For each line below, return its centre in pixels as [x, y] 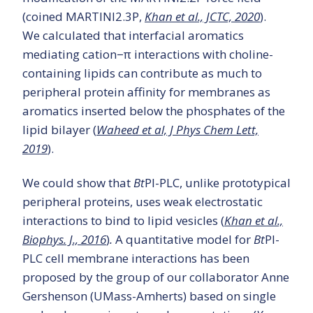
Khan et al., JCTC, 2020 [202, 17]
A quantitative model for [184, 240]
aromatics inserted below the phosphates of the [154, 111]
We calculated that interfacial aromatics [133, 36]
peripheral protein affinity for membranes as [146, 92]
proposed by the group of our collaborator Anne [156, 277]
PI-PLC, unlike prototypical [218, 183]
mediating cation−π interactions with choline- [148, 54]
